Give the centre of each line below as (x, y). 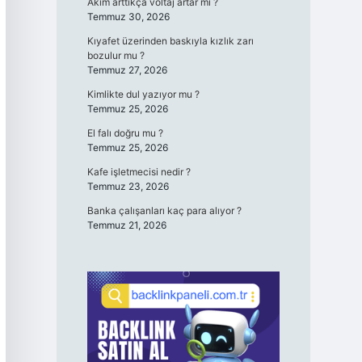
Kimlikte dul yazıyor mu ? (143, 94)
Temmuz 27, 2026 (127, 70)
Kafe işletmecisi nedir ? (139, 172)
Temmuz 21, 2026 (126, 225)
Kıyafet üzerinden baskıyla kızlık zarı (170, 41)
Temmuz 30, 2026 (128, 17)
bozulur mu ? (116, 55)
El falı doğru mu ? (125, 133)
